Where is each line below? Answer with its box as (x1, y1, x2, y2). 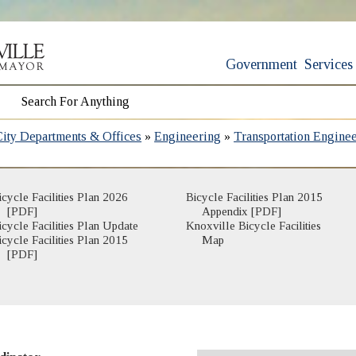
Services (304, 56, 354, 72)
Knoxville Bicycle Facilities (185, 219, 321, 232)
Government (226, 56, 298, 72)
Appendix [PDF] (201, 204, 281, 218)
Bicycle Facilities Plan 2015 (185, 190, 323, 203)
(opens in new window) (207, 228, 319, 242)
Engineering (154, 129, 222, 143)
